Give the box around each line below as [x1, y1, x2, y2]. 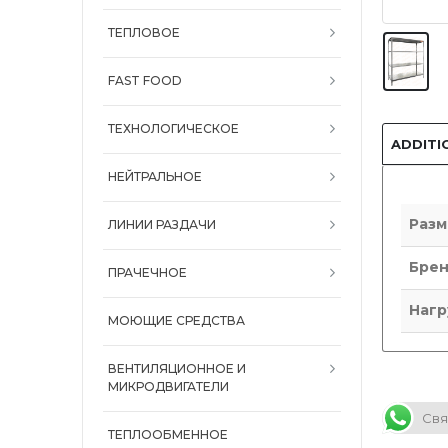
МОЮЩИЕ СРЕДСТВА [108, 312, 245, 328]
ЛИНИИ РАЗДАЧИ [108, 216, 216, 232]
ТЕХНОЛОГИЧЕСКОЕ [108, 120, 239, 136]
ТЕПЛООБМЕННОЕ [108, 426, 228, 442]
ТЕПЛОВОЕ [108, 24, 180, 40]
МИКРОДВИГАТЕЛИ [108, 378, 229, 394]
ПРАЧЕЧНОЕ [108, 264, 187, 280]
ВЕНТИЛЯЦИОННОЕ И [108, 360, 246, 376]
